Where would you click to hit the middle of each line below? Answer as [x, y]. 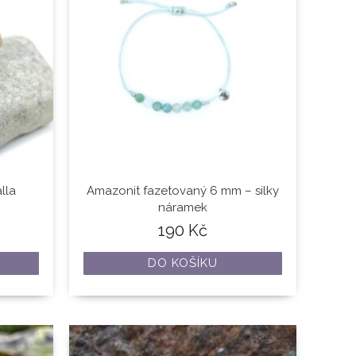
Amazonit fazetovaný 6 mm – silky [183, 191]
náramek [183, 208]
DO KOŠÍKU [183, 263]
